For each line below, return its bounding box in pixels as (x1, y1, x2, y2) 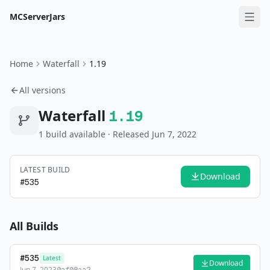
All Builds (10, 219, 58, 233)
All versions (19, 84, 66, 96)
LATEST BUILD (20, 165, 71, 175)
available (67, 128, 105, 140)
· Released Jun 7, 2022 (105, 128, 196, 140)
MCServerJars (10, 11, 65, 22)
